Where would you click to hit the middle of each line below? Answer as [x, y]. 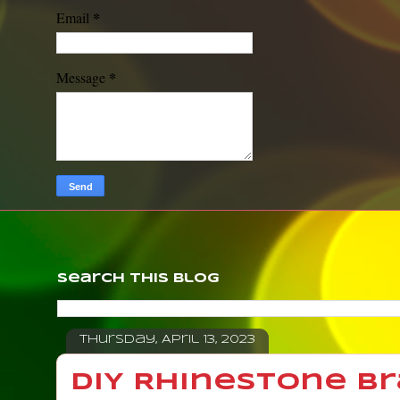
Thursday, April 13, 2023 [167, 340]
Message [83, 77]
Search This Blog [138, 278]
